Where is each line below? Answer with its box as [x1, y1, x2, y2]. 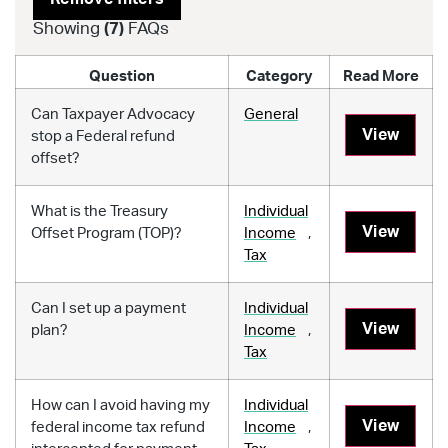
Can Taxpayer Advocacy [31, 106, 195, 122]
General [244, 106, 298, 122]
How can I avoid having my [31, 397, 210, 413]
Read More [343, 68, 419, 84]
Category [245, 68, 313, 84]
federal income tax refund [31, 419, 205, 435]
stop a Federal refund [31, 128, 175, 144]
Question [89, 68, 155, 84]
